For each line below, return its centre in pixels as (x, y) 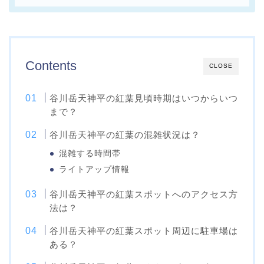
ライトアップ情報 (95, 170)
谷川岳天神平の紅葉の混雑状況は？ (125, 135)
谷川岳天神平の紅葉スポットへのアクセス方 (144, 194)
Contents (51, 66)
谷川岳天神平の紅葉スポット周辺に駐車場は (144, 231)
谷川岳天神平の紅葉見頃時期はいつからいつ (144, 98)
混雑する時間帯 (90, 154)
